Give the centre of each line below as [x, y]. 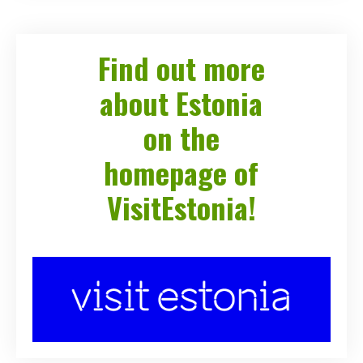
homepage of [181, 173]
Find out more [181, 68]
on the [181, 138]
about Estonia [181, 103]
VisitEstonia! [181, 207]
